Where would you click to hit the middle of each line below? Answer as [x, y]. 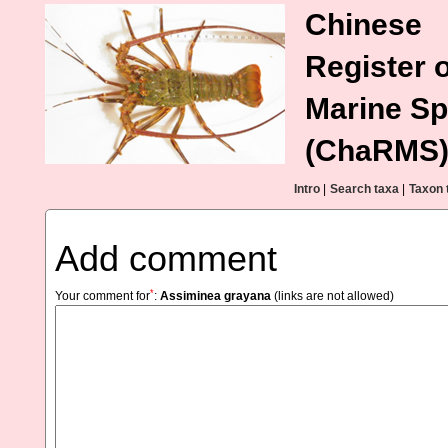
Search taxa [364, 189]
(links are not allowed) [332, 296]
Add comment [166, 258]
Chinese [363, 24]
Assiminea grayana [215, 296]
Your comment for [102, 296]
